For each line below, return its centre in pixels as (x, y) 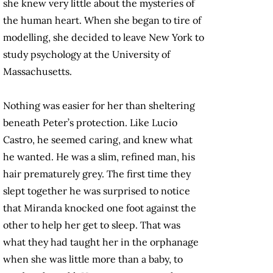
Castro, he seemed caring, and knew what (98, 140)
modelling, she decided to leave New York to (104, 37)
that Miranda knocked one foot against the (100, 208)
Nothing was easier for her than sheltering (99, 106)
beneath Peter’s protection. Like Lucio (90, 123)
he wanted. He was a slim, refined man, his (99, 157)
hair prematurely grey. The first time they (97, 174)
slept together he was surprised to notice (97, 191)
